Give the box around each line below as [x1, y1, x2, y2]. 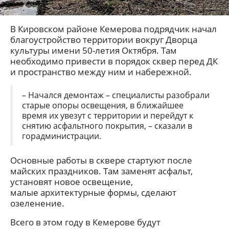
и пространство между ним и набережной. [10, 66, 192, 78]
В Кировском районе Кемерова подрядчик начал [10, 23, 217, 35]
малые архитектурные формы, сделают [10, 187, 176, 199]
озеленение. [10, 197, 64, 210]
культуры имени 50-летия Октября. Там [10, 44, 177, 57]
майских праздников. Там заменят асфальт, [10, 165, 193, 177]
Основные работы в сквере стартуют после [10, 154, 192, 167]
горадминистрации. [22, 130, 101, 142]
